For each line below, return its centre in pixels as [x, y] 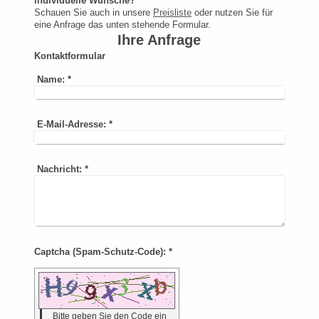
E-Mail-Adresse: [71, 125]
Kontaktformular [70, 56]
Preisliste [172, 12]
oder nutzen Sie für [232, 12]
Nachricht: [59, 169]
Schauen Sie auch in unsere [94, 12]
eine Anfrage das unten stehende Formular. [122, 25]
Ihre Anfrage [159, 40]
